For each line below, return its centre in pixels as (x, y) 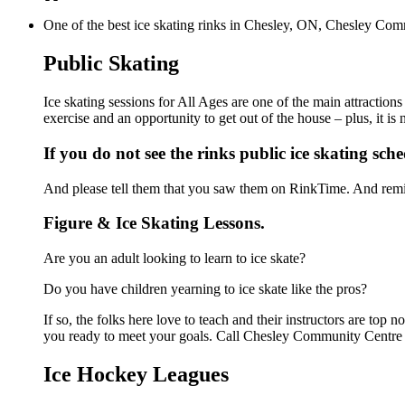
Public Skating (111, 64)
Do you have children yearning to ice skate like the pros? (205, 289)
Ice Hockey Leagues (136, 375)
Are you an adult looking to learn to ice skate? (174, 259)
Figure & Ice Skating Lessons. (154, 223)
